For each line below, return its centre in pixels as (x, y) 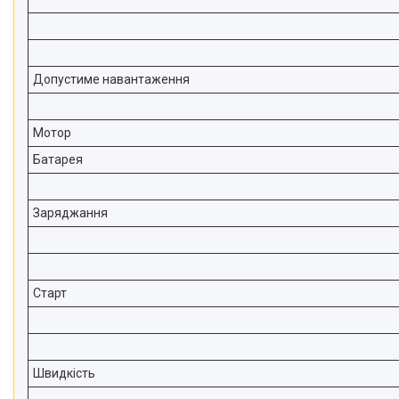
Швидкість (64, 373)
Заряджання (70, 213)
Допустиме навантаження (111, 79)
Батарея (58, 159)
